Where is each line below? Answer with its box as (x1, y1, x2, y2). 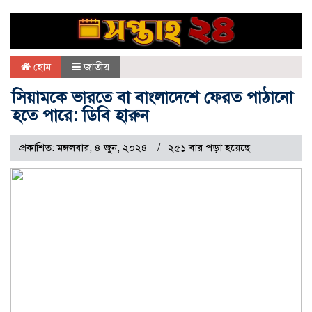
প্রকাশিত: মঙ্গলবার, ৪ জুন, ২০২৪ (19, 141, 150, 155)
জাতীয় (84, 61, 109, 74)
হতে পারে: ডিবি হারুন (12, 105, 149, 127)
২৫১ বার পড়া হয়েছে (168, 141, 250, 155)
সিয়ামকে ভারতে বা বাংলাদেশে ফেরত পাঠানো (12, 87, 293, 109)
